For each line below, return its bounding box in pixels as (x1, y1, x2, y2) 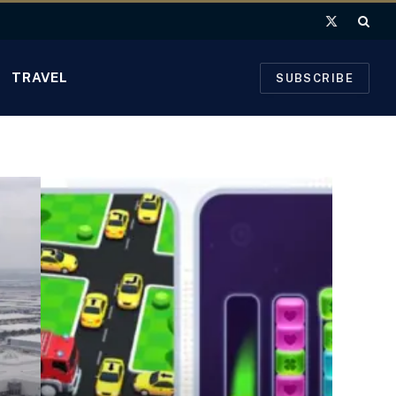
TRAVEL (11, 70, 68, 85)
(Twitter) (330, 40, 379, 55)
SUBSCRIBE (276, 71, 354, 85)
